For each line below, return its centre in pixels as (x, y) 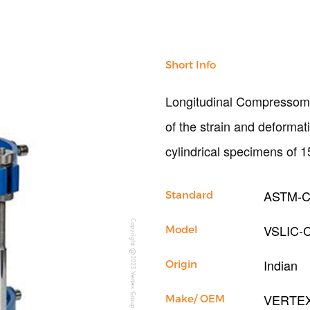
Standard (189, 194)
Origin (181, 264)
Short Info (191, 64)
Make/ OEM (195, 298)
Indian (280, 265)
